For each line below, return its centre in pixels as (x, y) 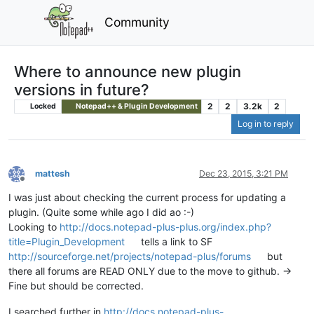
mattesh (53, 174)
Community (137, 22)
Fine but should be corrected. (76, 286)
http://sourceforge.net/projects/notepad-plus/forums (130, 257)
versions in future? (82, 89)
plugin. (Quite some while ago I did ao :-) (101, 212)
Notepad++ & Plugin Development (136, 106)
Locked (42, 106)
